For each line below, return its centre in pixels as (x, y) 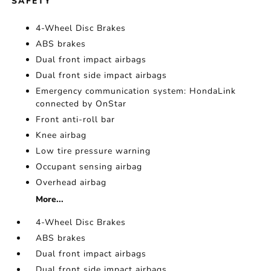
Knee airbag (61, 135)
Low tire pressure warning (93, 151)
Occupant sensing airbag (89, 167)
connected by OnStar (81, 104)
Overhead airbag (71, 182)
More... (50, 199)
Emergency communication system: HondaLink (136, 91)
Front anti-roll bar (76, 119)
